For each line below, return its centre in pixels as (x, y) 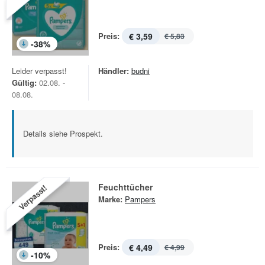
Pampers (140, 199)
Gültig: (24, 83)
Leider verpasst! (39, 71)
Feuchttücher (125, 187)
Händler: (114, 71)
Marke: (110, 199)
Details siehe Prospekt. (63, 133)
